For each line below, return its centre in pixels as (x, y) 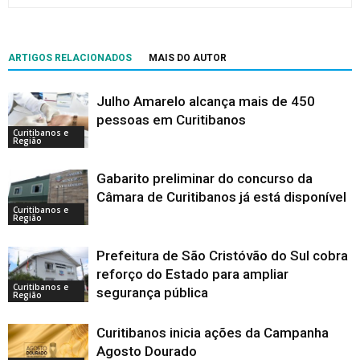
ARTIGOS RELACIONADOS (70, 58)
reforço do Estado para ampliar (192, 274)
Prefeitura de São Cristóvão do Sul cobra (222, 256)
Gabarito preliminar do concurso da (205, 179)
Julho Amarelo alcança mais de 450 (206, 102)
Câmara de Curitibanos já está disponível (221, 197)
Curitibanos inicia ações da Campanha (213, 333)
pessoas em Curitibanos (171, 120)
